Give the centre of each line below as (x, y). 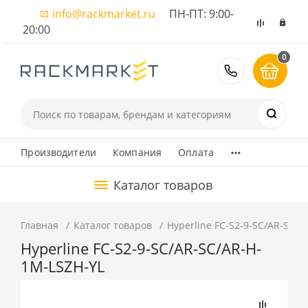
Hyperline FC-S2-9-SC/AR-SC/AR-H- (141, 249)
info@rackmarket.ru (104, 14)
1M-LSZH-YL (63, 266)
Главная (40, 225)
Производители (59, 152)
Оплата (196, 152)
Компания (137, 152)
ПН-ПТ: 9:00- (195, 14)
